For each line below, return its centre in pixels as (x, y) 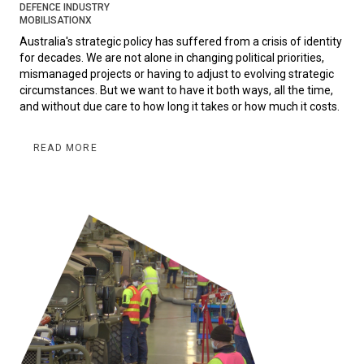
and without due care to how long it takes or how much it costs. (180, 107)
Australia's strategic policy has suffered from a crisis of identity (181, 42)
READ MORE (65, 148)
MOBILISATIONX (56, 21)
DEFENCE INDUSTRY (65, 8)
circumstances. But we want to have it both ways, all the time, (176, 91)
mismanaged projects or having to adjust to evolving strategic (177, 74)
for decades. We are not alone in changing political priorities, (172, 58)
